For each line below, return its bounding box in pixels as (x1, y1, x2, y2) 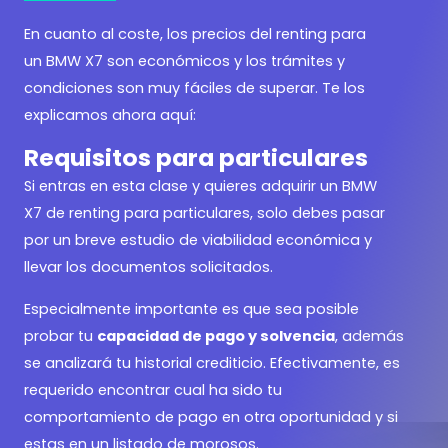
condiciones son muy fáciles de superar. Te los (24, 77, 365, 98)
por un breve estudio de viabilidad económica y (24, 230, 372, 251)
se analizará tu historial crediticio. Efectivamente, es (24, 352, 400, 373)
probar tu (24, 325, 97, 346)
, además (335, 325, 404, 346)
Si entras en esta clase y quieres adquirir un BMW (24, 176, 377, 197)
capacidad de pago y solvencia (97, 325, 335, 346)
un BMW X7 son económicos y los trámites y (24, 50, 345, 71)
